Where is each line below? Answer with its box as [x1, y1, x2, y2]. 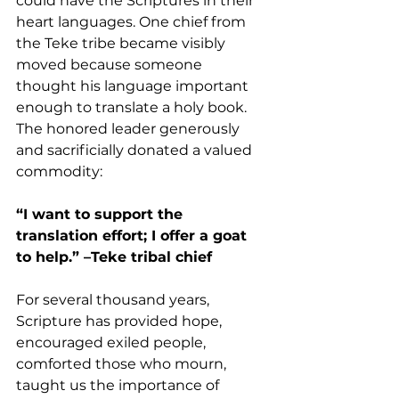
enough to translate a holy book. [16, 99, 250, 116]
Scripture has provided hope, [16, 313, 225, 330]
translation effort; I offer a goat [16, 227, 251, 244]
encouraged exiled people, [16, 334, 209, 351]
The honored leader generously [16, 120, 243, 137]
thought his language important [16, 77, 252, 94]
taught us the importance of [16, 377, 223, 394]
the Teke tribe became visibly [16, 35, 229, 52]
